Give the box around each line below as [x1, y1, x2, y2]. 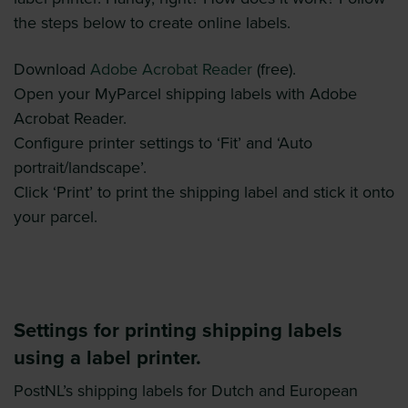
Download [14, 59, 90, 80]
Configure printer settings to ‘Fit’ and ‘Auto [14, 133, 312, 154]
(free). [252, 59, 296, 80]
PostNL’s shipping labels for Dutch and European [14, 381, 358, 402]
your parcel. [14, 207, 97, 228]
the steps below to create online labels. [14, 13, 291, 34]
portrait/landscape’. [14, 158, 147, 178]
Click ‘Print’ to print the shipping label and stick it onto [14, 182, 394, 203]
